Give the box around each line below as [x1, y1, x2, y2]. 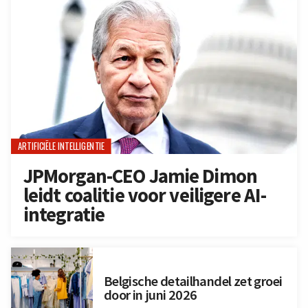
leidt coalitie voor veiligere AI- [23, 183, 267, 208]
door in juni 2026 [103, 286, 197, 305]
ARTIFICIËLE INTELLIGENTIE [17, 140, 105, 153]
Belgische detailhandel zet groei [103, 272, 283, 291]
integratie [23, 202, 105, 228]
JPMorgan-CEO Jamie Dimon [23, 164, 258, 189]
